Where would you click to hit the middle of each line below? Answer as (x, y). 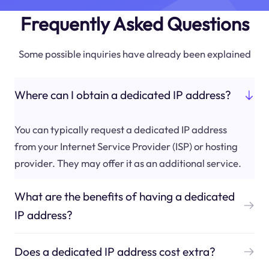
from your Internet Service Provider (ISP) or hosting (126, 146)
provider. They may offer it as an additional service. (128, 163)
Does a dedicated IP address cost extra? (115, 251)
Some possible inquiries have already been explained (134, 53)
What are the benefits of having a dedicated (124, 196)
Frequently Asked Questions (134, 23)
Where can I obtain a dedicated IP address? (122, 95)
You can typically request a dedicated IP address (120, 129)
